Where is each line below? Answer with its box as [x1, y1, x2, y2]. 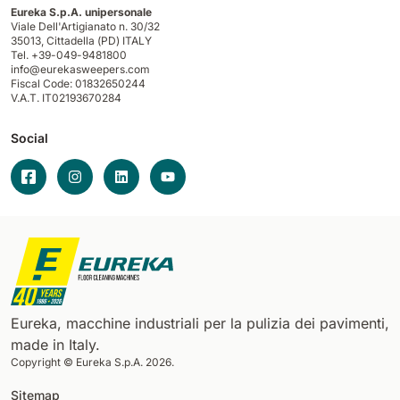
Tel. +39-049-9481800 [11, 47, 127, 62]
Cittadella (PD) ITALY [46, 33, 152, 47]
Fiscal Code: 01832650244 [11, 76, 151, 90]
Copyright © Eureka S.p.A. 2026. [11, 355, 174, 370]
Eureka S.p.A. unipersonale [11, 4, 157, 19]
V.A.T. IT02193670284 [11, 90, 121, 104]
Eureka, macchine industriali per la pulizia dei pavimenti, [11, 314, 389, 333]
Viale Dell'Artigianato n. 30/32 [11, 19, 162, 33]
